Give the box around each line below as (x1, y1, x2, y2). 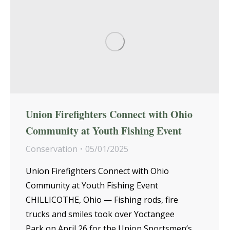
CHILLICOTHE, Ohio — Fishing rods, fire (26, 194, 178, 205)
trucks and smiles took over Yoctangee (26, 208, 175, 220)
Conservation (26, 143, 78, 155)
